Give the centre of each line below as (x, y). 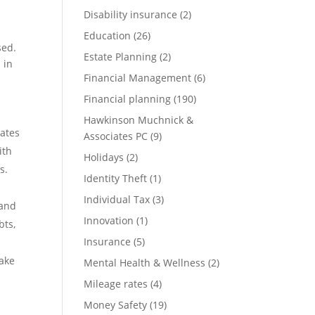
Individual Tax (117, 199)
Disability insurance (131, 14)
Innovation (109, 220)
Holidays (104, 157)
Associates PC (116, 136)
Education (108, 36)
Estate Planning (121, 57)
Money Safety (116, 305)
